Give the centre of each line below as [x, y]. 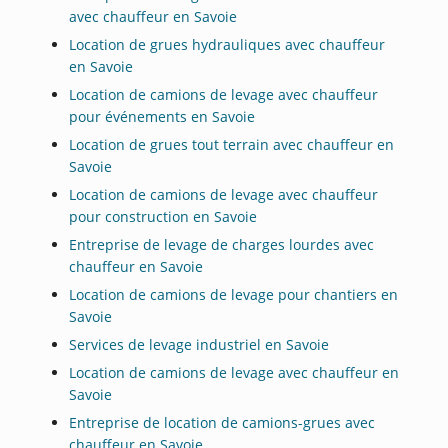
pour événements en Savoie [162, 117]
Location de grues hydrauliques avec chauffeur [227, 45]
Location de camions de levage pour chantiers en [234, 295]
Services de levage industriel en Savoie [199, 345]
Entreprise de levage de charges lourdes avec [222, 245]
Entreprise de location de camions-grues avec [222, 423]
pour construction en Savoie [163, 217]
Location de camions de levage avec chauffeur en [234, 373]
